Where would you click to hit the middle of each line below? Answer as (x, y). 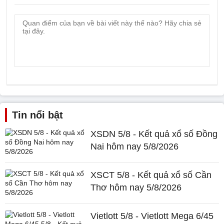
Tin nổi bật (37, 115)
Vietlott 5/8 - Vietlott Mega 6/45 (152, 216)
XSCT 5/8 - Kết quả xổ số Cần (151, 175)
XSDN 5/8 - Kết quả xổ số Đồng (154, 134)
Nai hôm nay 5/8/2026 (135, 146)
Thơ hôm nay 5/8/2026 (136, 187)
